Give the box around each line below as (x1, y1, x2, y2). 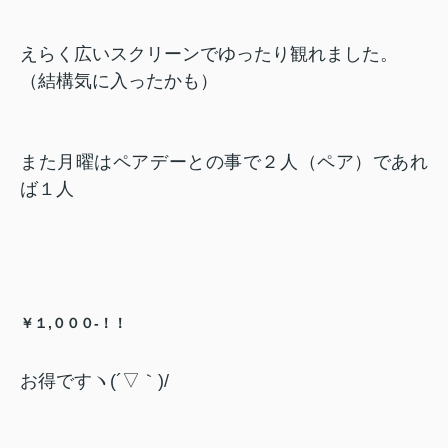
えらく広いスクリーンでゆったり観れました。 (20, 43, 398, 64)
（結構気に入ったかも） (20, 70, 218, 91)
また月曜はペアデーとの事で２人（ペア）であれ (20, 151, 428, 172)
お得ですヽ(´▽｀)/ (20, 370, 169, 391)
